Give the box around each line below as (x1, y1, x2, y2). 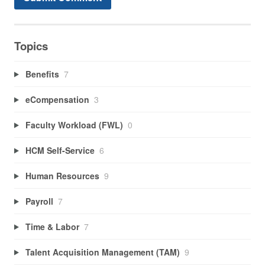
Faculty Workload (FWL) (25, 118, 123, 131)
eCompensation (25, 93, 89, 105)
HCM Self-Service (25, 144, 95, 156)
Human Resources (25, 169, 99, 182)
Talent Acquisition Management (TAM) (25, 245, 180, 258)
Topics (14, 38, 48, 54)
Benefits (25, 67, 59, 80)
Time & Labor (25, 220, 79, 232)
